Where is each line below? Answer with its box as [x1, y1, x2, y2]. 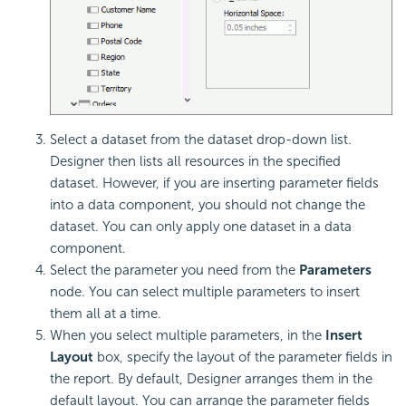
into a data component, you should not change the [50, 196, 365, 213]
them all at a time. [50, 304, 161, 322]
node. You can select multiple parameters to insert [50, 283, 360, 300]
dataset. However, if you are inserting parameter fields [50, 174, 379, 191]
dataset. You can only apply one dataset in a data [50, 217, 352, 235]
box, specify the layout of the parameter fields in [93, 348, 392, 365]
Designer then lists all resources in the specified [50, 152, 341, 169]
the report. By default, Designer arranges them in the [50, 370, 372, 387]
